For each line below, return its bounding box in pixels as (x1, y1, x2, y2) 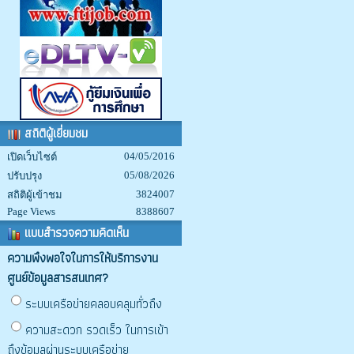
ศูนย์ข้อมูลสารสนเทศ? (7, 268, 108, 288)
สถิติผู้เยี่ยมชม (21, 123, 88, 143)
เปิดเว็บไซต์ (7, 151, 57, 163)
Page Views (7, 205, 55, 217)
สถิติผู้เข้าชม (7, 189, 62, 201)
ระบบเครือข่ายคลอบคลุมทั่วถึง (25, 294, 162, 314)
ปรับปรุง (7, 170, 42, 182)
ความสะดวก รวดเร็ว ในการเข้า (25, 320, 168, 340)
